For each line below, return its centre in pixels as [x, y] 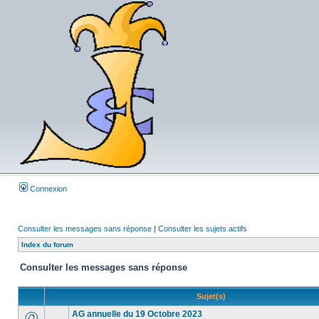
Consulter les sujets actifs [203, 229]
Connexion [47, 189]
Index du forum [47, 245]
